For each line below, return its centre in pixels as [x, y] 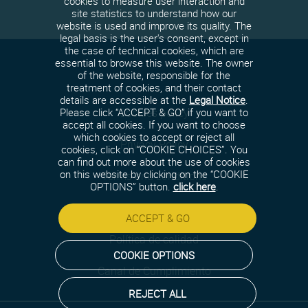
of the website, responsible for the [154, 75]
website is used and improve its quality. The [154, 26]
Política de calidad [154, 239]
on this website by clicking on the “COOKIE [154, 174]
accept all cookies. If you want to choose [154, 125]
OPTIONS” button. [131, 187]
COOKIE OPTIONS [154, 255]
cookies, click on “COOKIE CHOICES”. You [154, 150]
